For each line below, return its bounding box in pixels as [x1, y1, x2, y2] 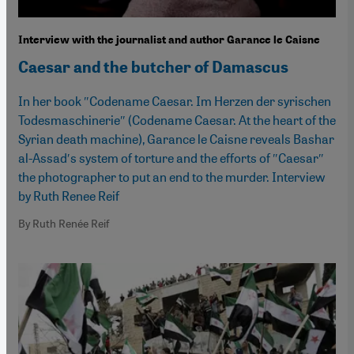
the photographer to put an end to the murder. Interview [18, 168, 325, 186]
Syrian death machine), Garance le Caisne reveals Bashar [18, 130, 334, 148]
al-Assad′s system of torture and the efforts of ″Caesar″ [18, 149, 324, 167]
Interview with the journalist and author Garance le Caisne [18, 33, 320, 47]
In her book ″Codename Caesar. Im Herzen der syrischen [18, 92, 331, 110]
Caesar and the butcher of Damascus [18, 58, 288, 77]
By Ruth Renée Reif [18, 216, 109, 231]
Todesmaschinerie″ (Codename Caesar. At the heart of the [18, 111, 336, 129]
